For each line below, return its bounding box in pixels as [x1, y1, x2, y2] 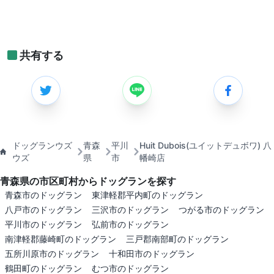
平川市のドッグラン [5, 219, 82, 230]
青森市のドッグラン [5, 190, 82, 201]
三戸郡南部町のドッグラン [126, 234, 229, 245]
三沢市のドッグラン [92, 204, 169, 215]
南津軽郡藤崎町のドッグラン [5, 234, 116, 245]
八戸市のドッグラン [5, 204, 82, 215]
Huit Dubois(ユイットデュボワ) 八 [139, 140, 272, 151]
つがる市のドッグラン [179, 204, 264, 215]
